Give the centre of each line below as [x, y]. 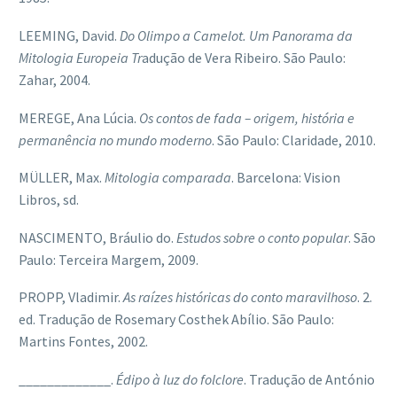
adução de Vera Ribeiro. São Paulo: [244, 58]
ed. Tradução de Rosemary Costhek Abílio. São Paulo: [176, 319]
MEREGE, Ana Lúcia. [79, 117]
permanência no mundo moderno [115, 140]
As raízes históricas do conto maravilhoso [240, 297]
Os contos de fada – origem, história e [247, 117]
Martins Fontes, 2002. [83, 342]
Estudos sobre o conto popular [262, 237]
